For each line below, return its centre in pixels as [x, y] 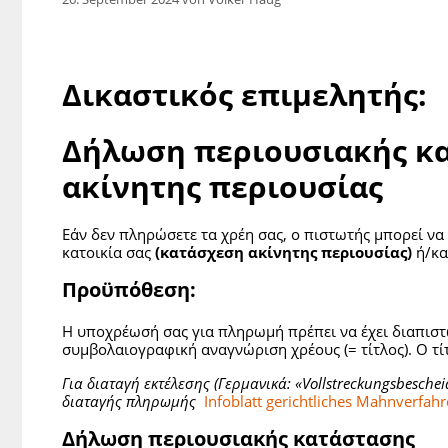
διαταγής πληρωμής [131, 401]
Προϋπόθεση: [129, 289]
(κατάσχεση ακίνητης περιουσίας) [283, 252]
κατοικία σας [108, 252]
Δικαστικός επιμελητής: [244, 95]
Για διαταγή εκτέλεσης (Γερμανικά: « [182, 383]
